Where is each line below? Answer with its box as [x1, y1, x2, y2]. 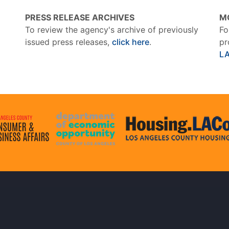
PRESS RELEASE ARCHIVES [25, 12, 134, 23]
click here [112, 37, 149, 48]
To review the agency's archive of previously [25, 25, 198, 35]
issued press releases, [25, 37, 112, 48]
